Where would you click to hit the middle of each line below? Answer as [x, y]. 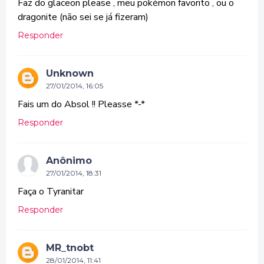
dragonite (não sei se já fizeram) [83, 17]
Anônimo [69, 160]
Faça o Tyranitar [51, 191]
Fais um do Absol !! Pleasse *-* [81, 104]
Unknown [70, 73]
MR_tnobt [70, 247]
